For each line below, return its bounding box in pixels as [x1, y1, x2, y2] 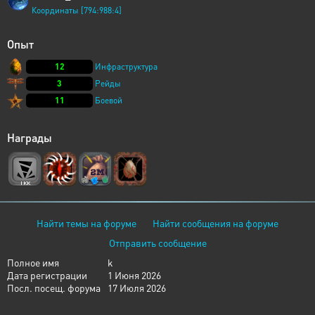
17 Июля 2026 [108, 281, 166, 294]
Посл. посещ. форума [7, 281, 101, 294]
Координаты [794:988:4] [32, 5, 122, 15]
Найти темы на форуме [37, 217, 136, 229]
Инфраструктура [95, 61, 157, 72]
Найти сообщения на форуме [153, 217, 278, 229]
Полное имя [7, 256, 59, 269]
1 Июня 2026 [108, 269, 161, 281]
